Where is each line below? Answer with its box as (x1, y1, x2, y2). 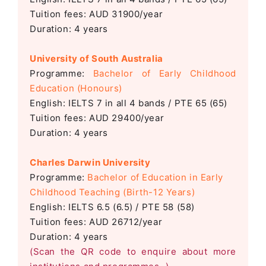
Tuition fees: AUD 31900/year (30, 8, 163, 20)
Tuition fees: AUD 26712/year (30, 216, 163, 227)
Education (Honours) (30, 82, 122, 94)
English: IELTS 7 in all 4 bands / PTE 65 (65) (30, 97, 228, 109)
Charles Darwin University (30, 156, 151, 168)
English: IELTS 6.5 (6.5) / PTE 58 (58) (30, 201, 195, 213)
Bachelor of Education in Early (87, 171, 223, 183)
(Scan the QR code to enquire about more (30, 245, 236, 257)
